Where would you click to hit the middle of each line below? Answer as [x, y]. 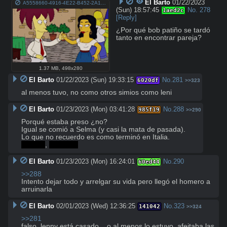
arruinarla [37, 189]
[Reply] [127, 17]
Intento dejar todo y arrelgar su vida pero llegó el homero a [116, 181]
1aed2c [174, 10]
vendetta [64, 144]
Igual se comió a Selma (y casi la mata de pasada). [103, 129]
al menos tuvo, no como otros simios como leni [97, 92]
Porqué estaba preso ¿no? [64, 122]
